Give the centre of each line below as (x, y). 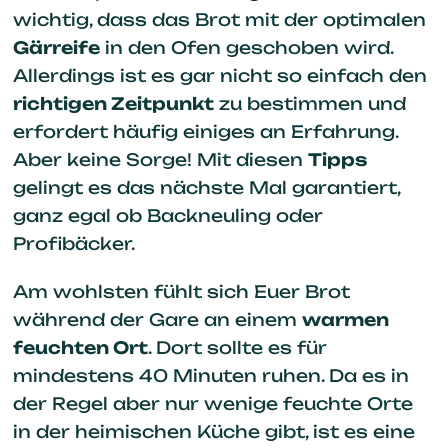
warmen (345, 319)
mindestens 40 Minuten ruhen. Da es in (210, 375)
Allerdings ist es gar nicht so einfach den (219, 75)
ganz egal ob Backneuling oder (167, 215)
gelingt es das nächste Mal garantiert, (206, 187)
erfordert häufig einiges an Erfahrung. (205, 131)
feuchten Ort (80, 347)
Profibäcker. (73, 243)
